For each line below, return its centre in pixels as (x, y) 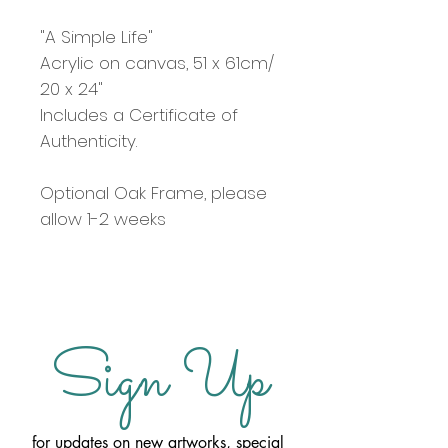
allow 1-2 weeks (103, 218)
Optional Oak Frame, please (153, 192)
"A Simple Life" (96, 36)
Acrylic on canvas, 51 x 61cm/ (157, 62)
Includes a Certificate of (139, 114)
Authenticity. (88, 140)
